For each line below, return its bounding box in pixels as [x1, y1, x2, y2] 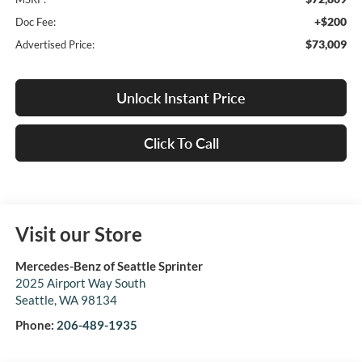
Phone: [15, 318, 57, 333]
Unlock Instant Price [116, 89, 246, 107]
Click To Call [143, 134, 219, 153]
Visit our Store [15, 222, 142, 246]
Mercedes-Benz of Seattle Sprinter [15, 259, 203, 274]
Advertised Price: [15, 38, 95, 52]
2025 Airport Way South [15, 276, 145, 291]
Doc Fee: [15, 15, 56, 29]
